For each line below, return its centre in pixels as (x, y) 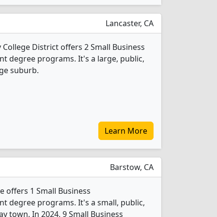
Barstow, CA (131, 167)
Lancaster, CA (129, 23)
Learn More (126, 131)
